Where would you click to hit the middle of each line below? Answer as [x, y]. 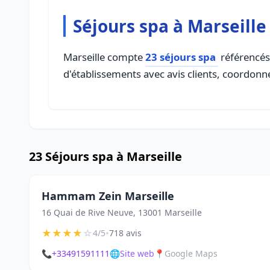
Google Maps [191, 253]
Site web [137, 253]
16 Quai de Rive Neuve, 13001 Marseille [122, 212]
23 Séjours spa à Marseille [105, 156]
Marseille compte [104, 57]
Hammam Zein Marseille [108, 196]
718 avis [125, 233]
